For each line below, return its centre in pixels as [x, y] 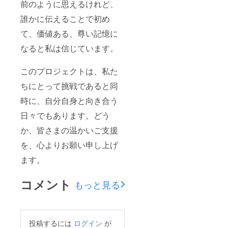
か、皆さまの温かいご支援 [69, 130]
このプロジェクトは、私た [69, 71]
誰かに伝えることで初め [65, 18]
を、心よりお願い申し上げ [69, 145]
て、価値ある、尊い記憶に [69, 33]
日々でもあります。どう [65, 115]
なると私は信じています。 [69, 48]
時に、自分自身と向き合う [69, 100]
